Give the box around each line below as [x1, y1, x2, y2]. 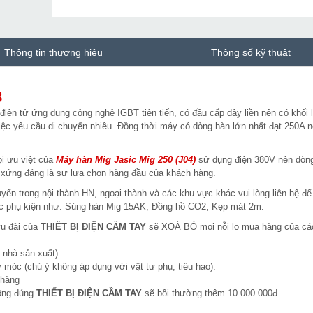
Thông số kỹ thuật [211, 47, 291, 59]
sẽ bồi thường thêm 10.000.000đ [142, 288, 277, 299]
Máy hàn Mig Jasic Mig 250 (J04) [56, 154, 196, 166]
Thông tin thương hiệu [4, 47, 103, 59]
